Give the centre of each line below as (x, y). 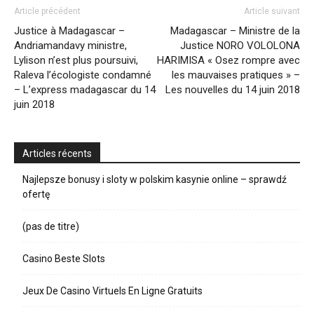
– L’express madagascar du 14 (85, 90)
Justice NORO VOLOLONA (240, 46)
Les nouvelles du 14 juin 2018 (233, 90)
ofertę (36, 194)
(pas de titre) (51, 226)
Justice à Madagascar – (69, 31)
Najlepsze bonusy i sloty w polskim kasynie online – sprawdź (155, 179)
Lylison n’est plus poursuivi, (76, 60)
